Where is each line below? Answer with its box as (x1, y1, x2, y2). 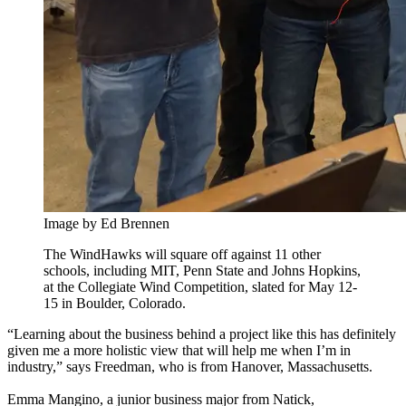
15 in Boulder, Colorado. (43, 295, 186, 311)
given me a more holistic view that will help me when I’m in (7, 342, 351, 358)
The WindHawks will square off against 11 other (43, 246, 321, 262)
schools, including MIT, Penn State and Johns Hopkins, (43, 262, 361, 278)
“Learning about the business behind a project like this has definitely (7, 325, 396, 342)
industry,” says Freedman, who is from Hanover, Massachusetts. (7, 358, 372, 374)
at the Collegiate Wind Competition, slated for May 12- (43, 278, 357, 295)
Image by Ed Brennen (43, 215, 169, 231)
